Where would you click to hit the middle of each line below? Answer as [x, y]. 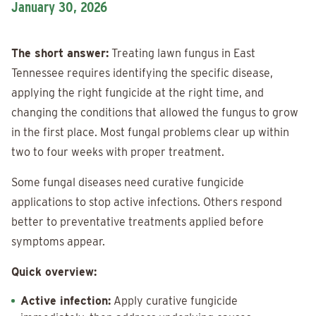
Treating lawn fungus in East [182, 54]
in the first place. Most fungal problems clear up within [150, 133]
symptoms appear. [58, 242]
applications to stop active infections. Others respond [147, 202]
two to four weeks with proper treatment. [118, 152]
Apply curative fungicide [174, 301]
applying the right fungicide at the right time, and [138, 93]
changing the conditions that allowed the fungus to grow [155, 113]
